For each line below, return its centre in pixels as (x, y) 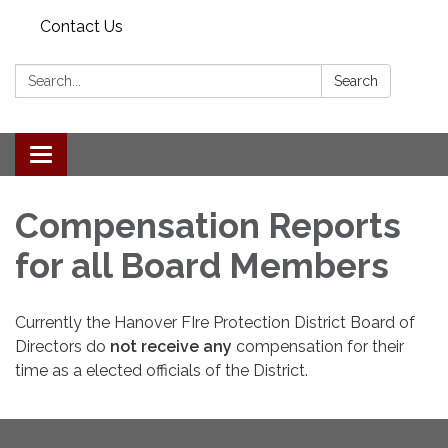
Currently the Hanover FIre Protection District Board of (215, 322)
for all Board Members (206, 265)
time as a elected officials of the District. (165, 370)
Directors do (62, 346)
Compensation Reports (208, 225)
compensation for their (320, 346)
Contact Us (81, 26)
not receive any (171, 346)
